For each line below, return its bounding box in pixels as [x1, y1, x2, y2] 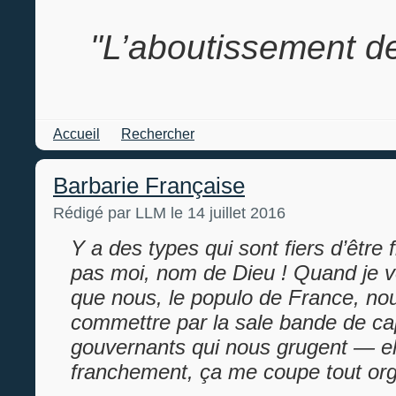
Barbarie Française [53, 172, 245, 199]
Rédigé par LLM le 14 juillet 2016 [53, 203, 286, 222]
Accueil [53, 126, 100, 141]
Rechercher [121, 126, 194, 141]
